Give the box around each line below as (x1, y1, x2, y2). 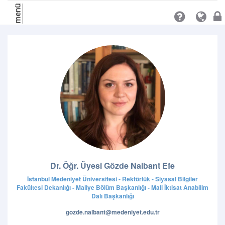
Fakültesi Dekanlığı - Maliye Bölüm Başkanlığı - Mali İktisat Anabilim (17, 183, 208, 192)
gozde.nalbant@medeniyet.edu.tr (65, 207, 160, 216)
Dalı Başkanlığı (91, 191, 134, 200)
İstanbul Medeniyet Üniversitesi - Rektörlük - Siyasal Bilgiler (27, 174, 198, 183)
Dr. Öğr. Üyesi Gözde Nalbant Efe (50, 160, 175, 171)
